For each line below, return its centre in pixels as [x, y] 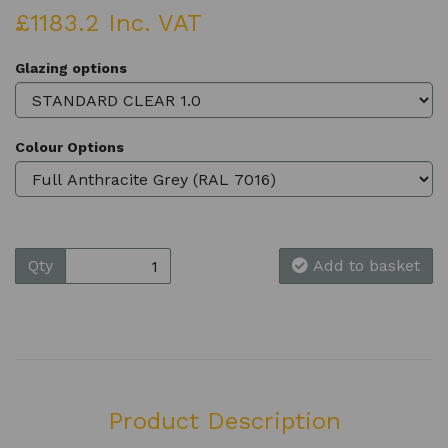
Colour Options [69, 147]
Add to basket [366, 266]
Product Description [224, 421]
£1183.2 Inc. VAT [108, 23]
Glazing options [71, 68]
